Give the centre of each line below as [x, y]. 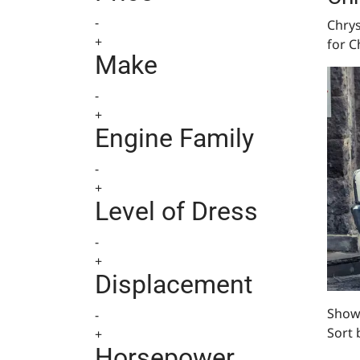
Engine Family [174, 138]
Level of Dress [176, 211]
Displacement [174, 284]
